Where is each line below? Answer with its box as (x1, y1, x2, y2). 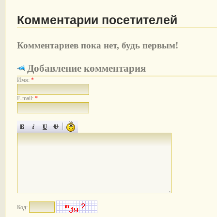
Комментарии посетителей (17, 13, 177, 27)
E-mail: (17, 95, 35, 102)
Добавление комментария (27, 62, 146, 74)
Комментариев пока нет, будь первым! (17, 40, 178, 50)
